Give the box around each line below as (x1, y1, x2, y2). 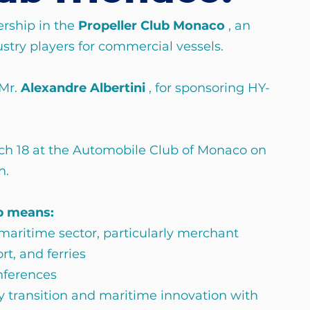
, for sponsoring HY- (145, 80, 270, 95)
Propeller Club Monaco (78, 18, 225, 33)
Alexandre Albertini (21, 80, 145, 95)
